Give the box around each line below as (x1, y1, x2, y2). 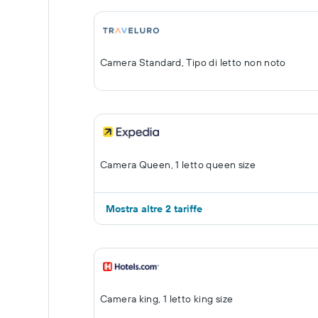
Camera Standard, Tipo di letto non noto (100, 56, 286, 69)
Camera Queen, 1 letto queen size (100, 158, 256, 171)
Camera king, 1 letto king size (100, 292, 234, 305)
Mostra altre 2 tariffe (106, 202, 202, 215)
